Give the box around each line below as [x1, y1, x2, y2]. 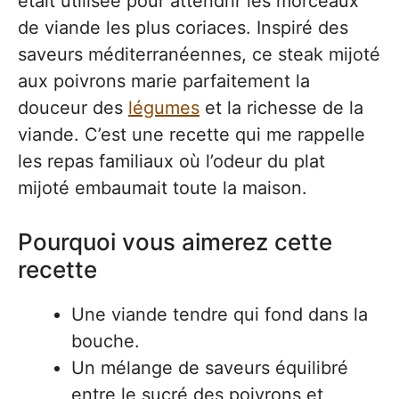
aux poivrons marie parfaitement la [18, 70, 310, 92]
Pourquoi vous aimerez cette [18, 228, 332, 256]
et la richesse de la [199, 97, 363, 118]
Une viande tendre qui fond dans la [71, 304, 368, 325]
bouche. [71, 330, 140, 352]
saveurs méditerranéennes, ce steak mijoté [18, 44, 380, 65]
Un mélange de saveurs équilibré [71, 357, 348, 379]
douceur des [18, 97, 128, 118]
